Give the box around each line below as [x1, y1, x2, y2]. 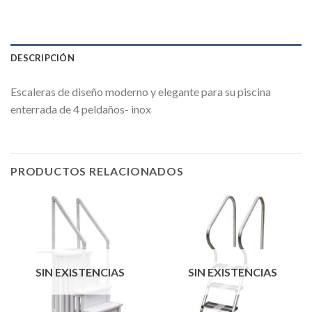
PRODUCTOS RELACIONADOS [10, 164, 184, 178]
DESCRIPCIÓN [10, 52, 75, 64]
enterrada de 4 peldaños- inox [10, 102, 151, 116]
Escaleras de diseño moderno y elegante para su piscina [10, 85, 271, 99]
